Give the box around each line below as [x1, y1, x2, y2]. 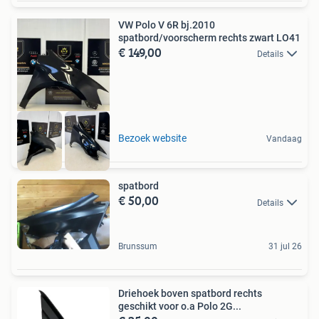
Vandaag [266, 134, 302, 145]
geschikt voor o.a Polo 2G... [118, 300, 241, 313]
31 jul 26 [268, 241, 302, 252]
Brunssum [118, 241, 157, 252]
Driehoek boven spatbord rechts [118, 288, 262, 300]
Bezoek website [118, 132, 187, 145]
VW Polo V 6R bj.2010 [118, 19, 215, 31]
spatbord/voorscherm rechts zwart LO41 [118, 32, 300, 44]
